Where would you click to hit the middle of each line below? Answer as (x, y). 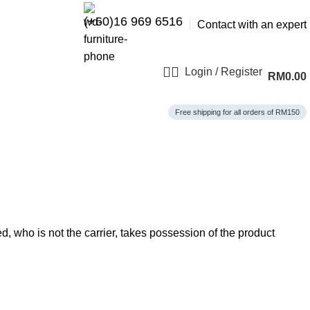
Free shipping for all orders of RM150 (237, 112)
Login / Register (224, 71)
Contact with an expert (252, 25)
